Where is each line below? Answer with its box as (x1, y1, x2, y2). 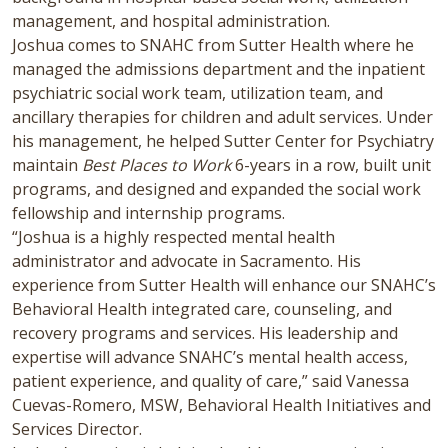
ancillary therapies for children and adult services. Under (12, 105, 433, 128)
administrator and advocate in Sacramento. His (12, 249, 361, 272)
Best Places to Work (82, 153, 231, 176)
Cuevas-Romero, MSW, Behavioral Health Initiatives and (12, 393, 431, 416)
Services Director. (12, 417, 142, 440)
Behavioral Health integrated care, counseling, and (12, 297, 392, 320)
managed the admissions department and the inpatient (12, 57, 425, 80)
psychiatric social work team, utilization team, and (12, 81, 383, 104)
